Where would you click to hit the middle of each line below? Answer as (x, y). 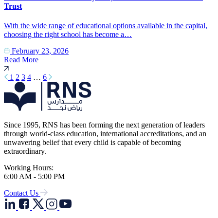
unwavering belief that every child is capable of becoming (92, 142)
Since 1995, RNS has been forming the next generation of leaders (104, 125)
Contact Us (21, 193)
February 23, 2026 (39, 51)
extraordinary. (25, 151)
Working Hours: (29, 167)
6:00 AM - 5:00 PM (34, 176)
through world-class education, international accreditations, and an (105, 133)
